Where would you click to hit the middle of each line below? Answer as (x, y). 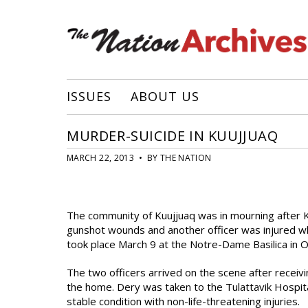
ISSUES (89, 96)
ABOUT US (165, 96)
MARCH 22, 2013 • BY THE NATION (139, 158)
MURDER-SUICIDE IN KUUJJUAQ (173, 136)
